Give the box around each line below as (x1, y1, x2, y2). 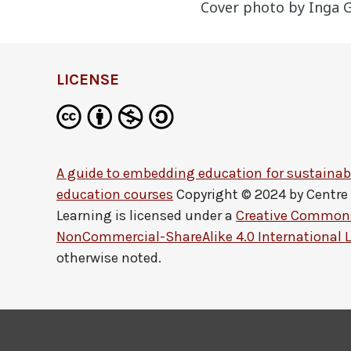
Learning (56, 207, 112, 224)
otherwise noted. (56, 249, 161, 266)
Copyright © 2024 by (173, 186, 306, 203)
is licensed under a (112, 207, 236, 224)
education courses (56, 186, 173, 203)
